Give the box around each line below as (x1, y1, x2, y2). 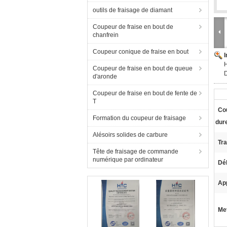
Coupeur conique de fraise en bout (93, 48, 188, 55)
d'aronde (93, 73, 117, 80)
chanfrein (93, 31, 119, 39)
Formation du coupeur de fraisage (93, 115, 186, 122)
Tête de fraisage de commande (93, 148, 178, 155)
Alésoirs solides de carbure (93, 131, 168, 138)
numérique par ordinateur (93, 156, 163, 163)
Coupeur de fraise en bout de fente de (93, 90, 197, 97)
